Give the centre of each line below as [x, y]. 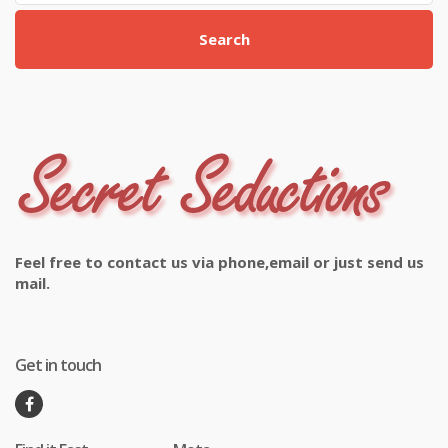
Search [224, 38]
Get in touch [58, 364]
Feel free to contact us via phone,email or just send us [219, 261]
